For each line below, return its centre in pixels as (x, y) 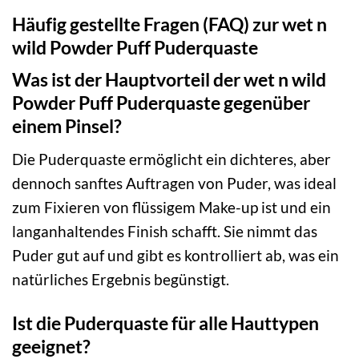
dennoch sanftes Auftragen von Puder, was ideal (174, 183)
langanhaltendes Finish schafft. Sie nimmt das (165, 231)
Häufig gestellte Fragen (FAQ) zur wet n (169, 24)
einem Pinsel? (67, 126)
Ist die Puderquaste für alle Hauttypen (165, 323)
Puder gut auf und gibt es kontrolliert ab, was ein (175, 255)
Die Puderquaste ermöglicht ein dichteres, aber (171, 159)
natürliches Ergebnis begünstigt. (121, 279)
